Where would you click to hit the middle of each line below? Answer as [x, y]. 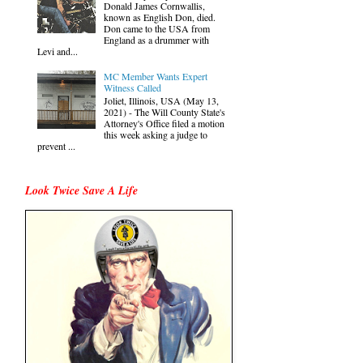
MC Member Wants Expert [155, 76]
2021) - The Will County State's [164, 111]
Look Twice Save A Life [81, 191]
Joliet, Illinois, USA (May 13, [161, 100]
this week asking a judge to [155, 134]
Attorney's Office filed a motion [164, 123]
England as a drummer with [156, 39]
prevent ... [56, 145]
